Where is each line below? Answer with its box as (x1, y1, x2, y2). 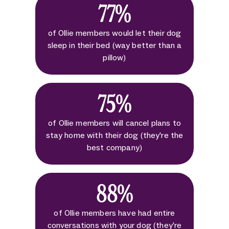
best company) (86, 142, 143, 152)
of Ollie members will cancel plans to (48, 118, 181, 128)
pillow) (103, 52, 126, 62)
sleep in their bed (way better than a (47, 40, 182, 50)
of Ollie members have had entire (54, 208, 175, 218)
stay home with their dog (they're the (45, 130, 184, 140)
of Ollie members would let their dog (48, 28, 181, 38)
